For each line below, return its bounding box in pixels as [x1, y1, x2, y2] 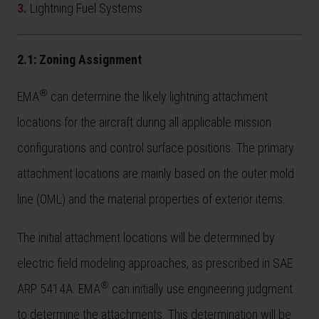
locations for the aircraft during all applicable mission [17, 114, 271, 130]
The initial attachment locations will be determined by [17, 229, 275, 245]
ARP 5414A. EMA [17, 281, 100, 296]
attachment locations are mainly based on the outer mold [17, 165, 294, 181]
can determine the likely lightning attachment [48, 88, 268, 104]
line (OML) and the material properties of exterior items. [17, 191, 286, 206]
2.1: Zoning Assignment [17, 51, 142, 67]
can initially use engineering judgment [109, 281, 293, 296]
